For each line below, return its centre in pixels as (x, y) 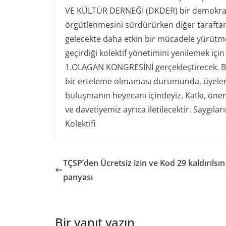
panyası (78, 177)
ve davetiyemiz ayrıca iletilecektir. (129, 110)
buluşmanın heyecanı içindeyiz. (125, 96)
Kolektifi (80, 124)
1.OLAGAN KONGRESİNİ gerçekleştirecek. (143, 67)
